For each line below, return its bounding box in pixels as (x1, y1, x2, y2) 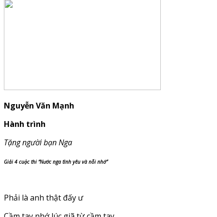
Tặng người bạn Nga (4, 137, 72, 148)
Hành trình (4, 118, 46, 129)
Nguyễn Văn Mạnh (4, 100, 74, 111)
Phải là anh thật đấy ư (4, 192, 83, 203)
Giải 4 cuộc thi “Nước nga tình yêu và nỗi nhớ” (4, 158, 108, 165)
